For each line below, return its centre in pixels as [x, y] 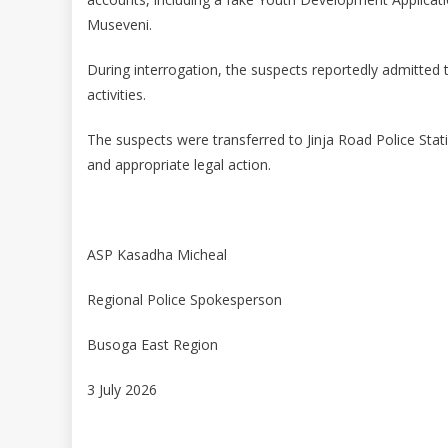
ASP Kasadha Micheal [157, 254]
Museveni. [119, 24]
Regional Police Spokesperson [184, 299]
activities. [116, 94]
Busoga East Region [152, 344]
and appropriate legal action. [179, 164]
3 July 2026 [122, 389]
